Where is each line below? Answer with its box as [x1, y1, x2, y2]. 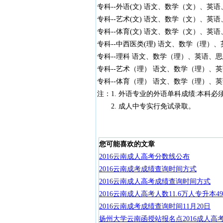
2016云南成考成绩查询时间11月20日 [99, 203, 211, 210]
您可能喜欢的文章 [99, 140, 155, 148]
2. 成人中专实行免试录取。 [97, 103, 195, 110]
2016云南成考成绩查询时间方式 [99, 165, 197, 173]
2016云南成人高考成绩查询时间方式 [99, 178, 211, 185]
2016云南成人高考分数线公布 [99, 153, 190, 160]
